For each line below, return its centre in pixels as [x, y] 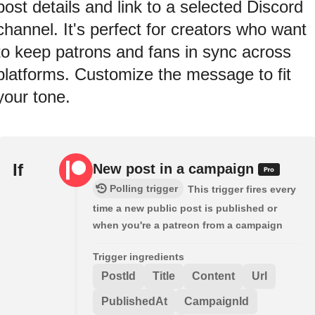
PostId [118, 276]
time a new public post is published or [185, 208]
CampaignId [217, 302]
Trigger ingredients [139, 257]
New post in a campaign [175, 169]
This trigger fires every [242, 189]
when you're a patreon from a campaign [188, 225]
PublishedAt [134, 302]
